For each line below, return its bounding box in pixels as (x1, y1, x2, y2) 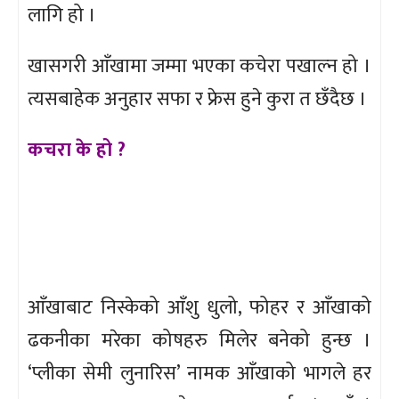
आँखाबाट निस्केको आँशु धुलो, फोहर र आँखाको (28, 290, 371, 324)
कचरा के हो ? (28, 133, 126, 167)
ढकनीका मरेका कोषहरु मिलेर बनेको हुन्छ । (28, 323, 371, 357)
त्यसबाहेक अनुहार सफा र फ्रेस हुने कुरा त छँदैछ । (28, 82, 367, 116)
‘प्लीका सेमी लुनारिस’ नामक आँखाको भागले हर (28, 356, 371, 390)
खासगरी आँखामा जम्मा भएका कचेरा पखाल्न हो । (28, 49, 371, 83)
